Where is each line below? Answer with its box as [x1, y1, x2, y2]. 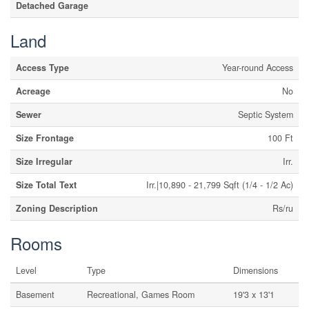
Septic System [238, 108, 293, 121]
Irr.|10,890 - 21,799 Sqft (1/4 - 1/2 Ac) [146, 179, 293, 191]
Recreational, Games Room [87, 288, 195, 301]
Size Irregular [16, 155, 72, 168]
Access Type [16, 61, 69, 74]
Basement [16, 288, 54, 301]
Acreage [16, 85, 50, 97]
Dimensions [233, 264, 278, 277]
